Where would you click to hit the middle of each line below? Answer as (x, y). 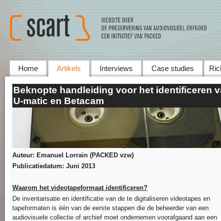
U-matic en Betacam (59, 101)
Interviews (116, 68)
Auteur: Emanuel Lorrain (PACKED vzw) (73, 155)
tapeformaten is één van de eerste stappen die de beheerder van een (110, 208)
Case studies (173, 68)
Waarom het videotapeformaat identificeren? (80, 188)
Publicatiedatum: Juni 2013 (54, 166)
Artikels (69, 68)
